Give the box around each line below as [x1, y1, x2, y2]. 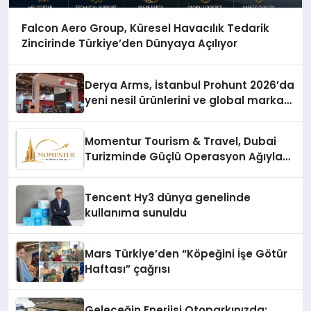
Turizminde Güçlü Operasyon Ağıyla [85, 149, 283, 165]
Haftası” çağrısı [85, 262, 171, 277]
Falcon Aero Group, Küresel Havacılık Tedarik [21, 21, 269, 36]
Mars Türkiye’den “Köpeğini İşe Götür [85, 246, 288, 262]
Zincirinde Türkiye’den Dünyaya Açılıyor [21, 36, 237, 51]
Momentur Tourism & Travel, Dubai [85, 134, 277, 149]
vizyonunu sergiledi [85, 108, 192, 124]
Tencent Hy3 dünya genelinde [85, 190, 251, 205]
